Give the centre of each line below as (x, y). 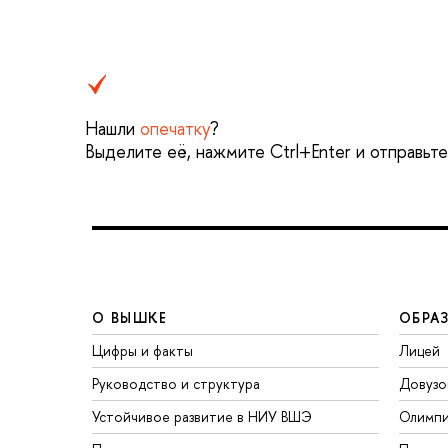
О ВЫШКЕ (130, 317)
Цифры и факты (142, 350)
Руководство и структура (176, 383)
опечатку (175, 129)
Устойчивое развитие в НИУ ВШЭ (202, 416)
